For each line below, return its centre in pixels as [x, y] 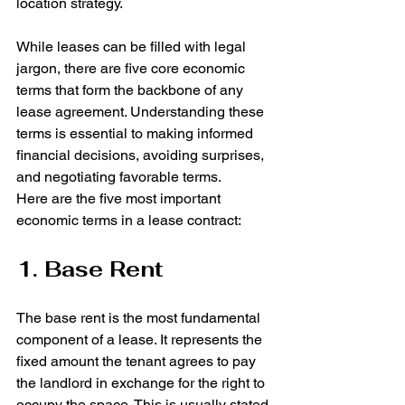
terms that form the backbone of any [132, 90]
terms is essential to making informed [137, 134]
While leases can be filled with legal [133, 47]
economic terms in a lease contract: [129, 221]
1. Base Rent [90, 269]
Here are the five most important [120, 199]
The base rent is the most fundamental [140, 318]
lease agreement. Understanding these [142, 112]
